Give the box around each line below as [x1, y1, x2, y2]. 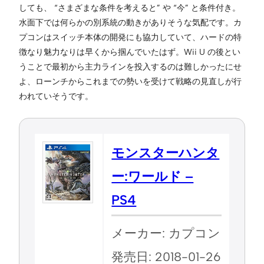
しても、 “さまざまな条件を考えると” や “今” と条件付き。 [19, 2, 240, 13]
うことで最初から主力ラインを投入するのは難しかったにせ [19, 61, 242, 72]
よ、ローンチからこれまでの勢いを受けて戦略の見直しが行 [19, 75, 242, 87]
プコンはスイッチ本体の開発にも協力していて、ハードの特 [19, 31, 242, 42]
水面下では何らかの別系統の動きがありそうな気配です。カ [19, 16, 242, 28]
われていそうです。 [19, 90, 93, 101]
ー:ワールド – [111, 168, 194, 184]
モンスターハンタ [111, 144, 220, 161]
